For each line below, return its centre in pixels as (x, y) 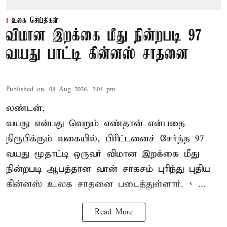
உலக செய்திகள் (35, 21)
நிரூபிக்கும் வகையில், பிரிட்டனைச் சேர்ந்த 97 (105, 138)
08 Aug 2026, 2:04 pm (82, 89)
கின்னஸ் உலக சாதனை (60, 184)
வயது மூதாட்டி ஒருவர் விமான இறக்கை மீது (103, 154)
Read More (113, 212)
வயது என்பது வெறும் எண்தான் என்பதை (96, 123)
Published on (25, 89)
